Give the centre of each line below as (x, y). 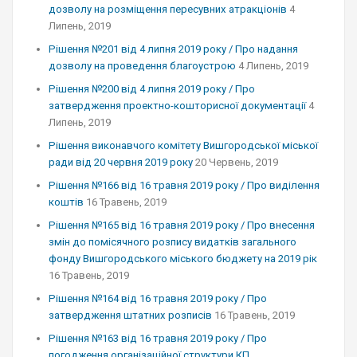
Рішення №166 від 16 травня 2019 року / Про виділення (184, 185)
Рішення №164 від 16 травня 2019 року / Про (158, 298)
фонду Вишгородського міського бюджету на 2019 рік (183, 259)
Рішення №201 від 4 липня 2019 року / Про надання (173, 49)
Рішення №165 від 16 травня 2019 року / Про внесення (182, 225)
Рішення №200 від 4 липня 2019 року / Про (152, 89)
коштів (66, 202)
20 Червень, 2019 (237, 162)
